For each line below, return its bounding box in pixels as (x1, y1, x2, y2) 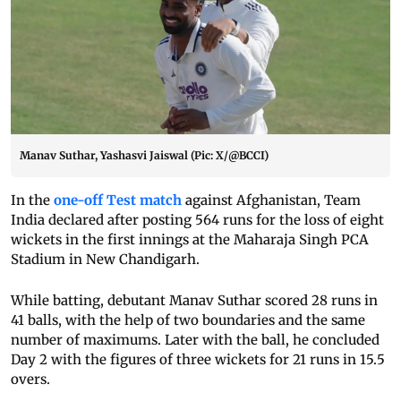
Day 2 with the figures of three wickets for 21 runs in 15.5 (11, 351, 385, 369)
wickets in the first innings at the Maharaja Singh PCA (11, 231, 369, 249)
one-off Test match (54, 192, 182, 209)
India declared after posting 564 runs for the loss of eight (11, 211, 384, 229)
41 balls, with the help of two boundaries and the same (11, 311, 365, 329)
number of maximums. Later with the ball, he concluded (11, 331, 380, 349)
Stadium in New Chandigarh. (11, 251, 200, 269)
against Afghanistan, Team (182, 192, 361, 209)
